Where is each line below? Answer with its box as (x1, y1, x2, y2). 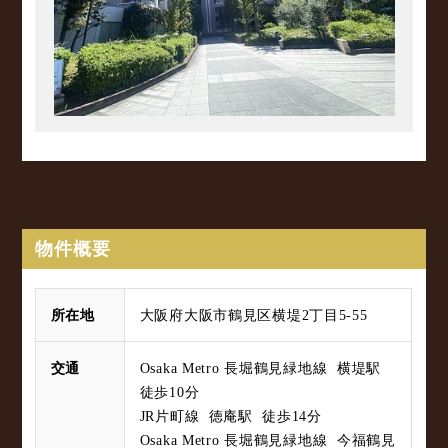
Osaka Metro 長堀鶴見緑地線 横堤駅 (139, 360, 386, 377)
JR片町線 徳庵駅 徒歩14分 (139, 408, 322, 425)
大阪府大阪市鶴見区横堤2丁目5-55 (139, 307, 368, 324)
